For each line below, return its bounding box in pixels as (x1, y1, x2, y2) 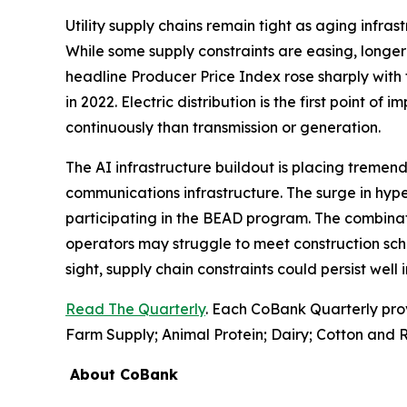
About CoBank (70, 365, 178, 384)
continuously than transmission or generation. (65, 118, 381, 137)
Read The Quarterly (65, 300, 205, 319)
